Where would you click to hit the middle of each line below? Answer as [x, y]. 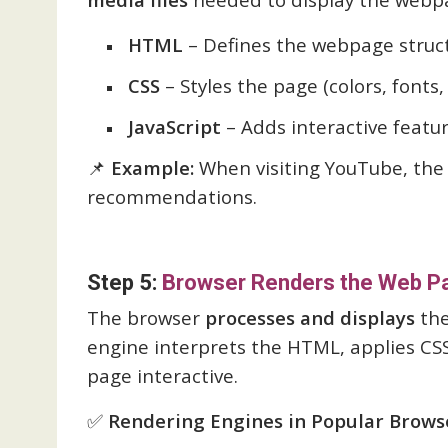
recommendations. [172, 196]
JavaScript [174, 126]
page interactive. [162, 375]
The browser [146, 317]
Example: [152, 167]
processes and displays [310, 317]
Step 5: [124, 282]
